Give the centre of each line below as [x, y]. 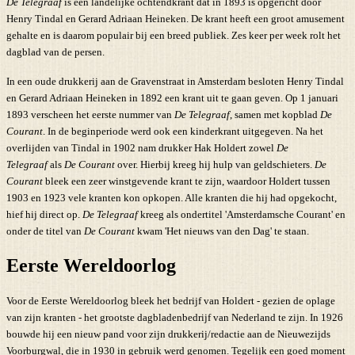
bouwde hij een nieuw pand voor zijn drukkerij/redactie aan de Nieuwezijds [168, 334]
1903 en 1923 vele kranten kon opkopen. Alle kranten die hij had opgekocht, [172, 197]
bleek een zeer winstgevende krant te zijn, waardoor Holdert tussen [187, 181]
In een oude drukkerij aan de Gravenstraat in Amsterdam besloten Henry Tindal [175, 81]
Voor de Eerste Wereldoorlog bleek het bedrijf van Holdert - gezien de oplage [171, 300]
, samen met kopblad [274, 114]
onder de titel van [45, 231]
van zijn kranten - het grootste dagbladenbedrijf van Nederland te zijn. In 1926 [175, 317]
